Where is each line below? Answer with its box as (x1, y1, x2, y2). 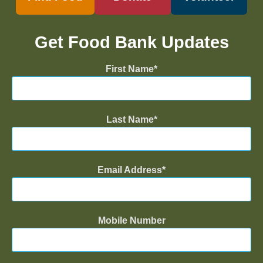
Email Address (97, 164, 162, 175)
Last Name (106, 114, 154, 124)
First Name (106, 63, 154, 74)
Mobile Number (97, 215, 166, 225)
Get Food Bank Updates (34, 32, 229, 52)
